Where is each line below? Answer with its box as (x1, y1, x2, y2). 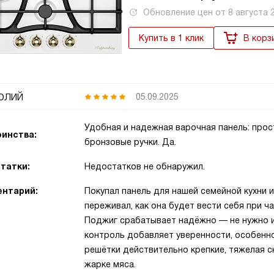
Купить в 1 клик (139, 33, 204, 43)
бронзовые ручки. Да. (84, 137, 176, 147)
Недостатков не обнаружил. (84, 161, 205, 171)
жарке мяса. (84, 259, 136, 269)
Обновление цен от (143, 7, 228, 17)
